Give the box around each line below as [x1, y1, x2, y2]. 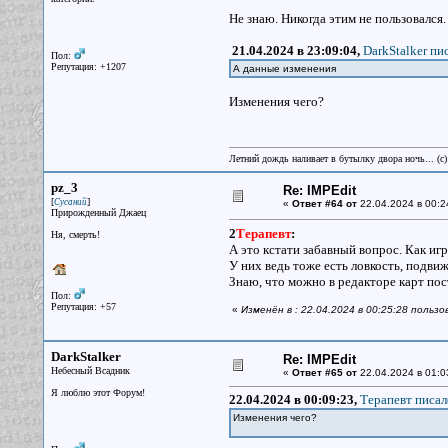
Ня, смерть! [50, 229, 100, 240]
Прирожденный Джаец [50, 207, 146, 218]
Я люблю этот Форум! [50, 387, 145, 398]
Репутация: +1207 [50, 61, 126, 72]
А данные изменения [232, 63, 336, 74]
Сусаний [53, 197, 87, 207]
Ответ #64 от [291, 198, 357, 209]
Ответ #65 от [291, 367, 357, 378]
